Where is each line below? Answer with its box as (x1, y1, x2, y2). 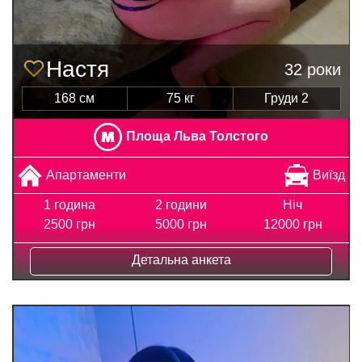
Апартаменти (45, 167, 126, 182)
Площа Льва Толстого (126, 128, 268, 143)
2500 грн (43, 217, 95, 231)
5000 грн (154, 217, 207, 231)
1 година (43, 197, 95, 212)
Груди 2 (264, 90, 309, 105)
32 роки (284, 60, 341, 78)
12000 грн (263, 217, 322, 231)
